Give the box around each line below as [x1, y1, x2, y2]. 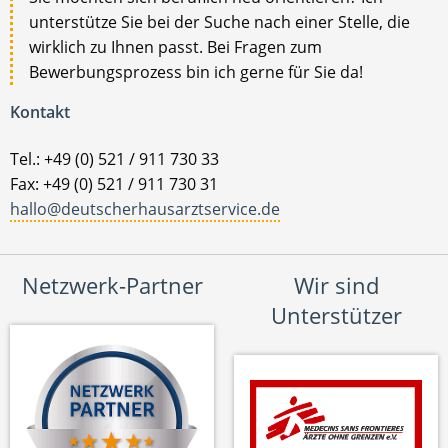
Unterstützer [270, 300, 402, 330]
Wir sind [293, 270, 379, 300]
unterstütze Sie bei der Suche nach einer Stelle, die [29, 10, 410, 33]
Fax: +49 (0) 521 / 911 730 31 [10, 172, 218, 195]
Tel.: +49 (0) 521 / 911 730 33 [10, 147, 219, 170]
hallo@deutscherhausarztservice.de [10, 197, 280, 220]
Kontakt [10, 100, 70, 123]
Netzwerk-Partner [21, 270, 203, 300]
